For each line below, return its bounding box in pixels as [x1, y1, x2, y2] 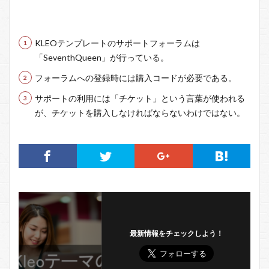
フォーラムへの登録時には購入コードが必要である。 [35, 72, 237, 83]
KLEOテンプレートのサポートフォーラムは [35, 37, 200, 48]
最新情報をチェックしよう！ [129, 228, 223, 238]
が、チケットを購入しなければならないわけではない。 [35, 107, 245, 118]
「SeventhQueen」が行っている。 [35, 52, 169, 62]
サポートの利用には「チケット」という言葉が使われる [35, 92, 245, 103]
